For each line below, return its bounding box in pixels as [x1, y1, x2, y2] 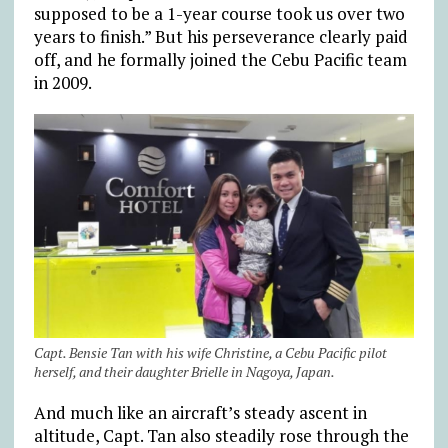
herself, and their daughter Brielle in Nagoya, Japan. [33, 362, 335, 382]
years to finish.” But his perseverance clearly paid [33, 24, 408, 48]
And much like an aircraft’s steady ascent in [33, 401, 367, 425]
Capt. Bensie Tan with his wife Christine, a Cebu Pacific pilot [33, 343, 387, 363]
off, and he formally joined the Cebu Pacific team [33, 47, 407, 71]
